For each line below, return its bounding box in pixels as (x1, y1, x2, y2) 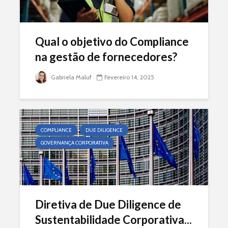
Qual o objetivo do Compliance (35, 35, 189, 48)
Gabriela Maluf (49, 73, 92, 81)
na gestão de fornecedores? (35, 50, 177, 64)
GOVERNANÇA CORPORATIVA (41, 139, 108, 146)
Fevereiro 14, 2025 (104, 73, 154, 81)
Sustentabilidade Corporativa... (35, 213, 192, 226)
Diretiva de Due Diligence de (35, 197, 181, 211)
